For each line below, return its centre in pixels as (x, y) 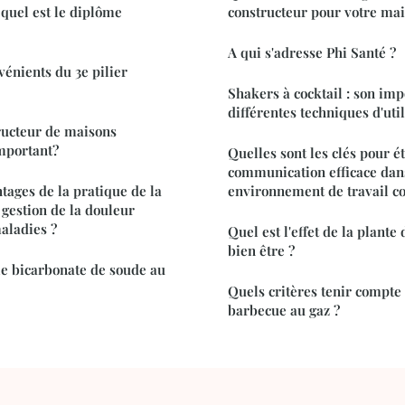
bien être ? (261, 251)
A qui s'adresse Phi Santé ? (312, 53)
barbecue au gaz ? (284, 311)
